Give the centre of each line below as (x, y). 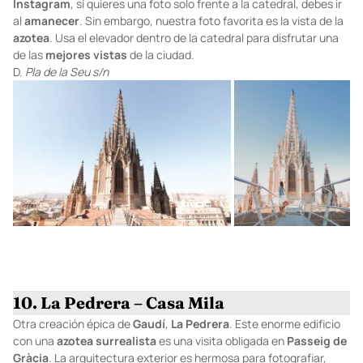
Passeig (309, 340)
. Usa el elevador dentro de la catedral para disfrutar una (194, 38)
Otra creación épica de (73, 323)
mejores (68, 55)
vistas (110, 55)
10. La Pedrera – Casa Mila (119, 302)
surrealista (126, 340)
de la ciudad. (161, 55)
